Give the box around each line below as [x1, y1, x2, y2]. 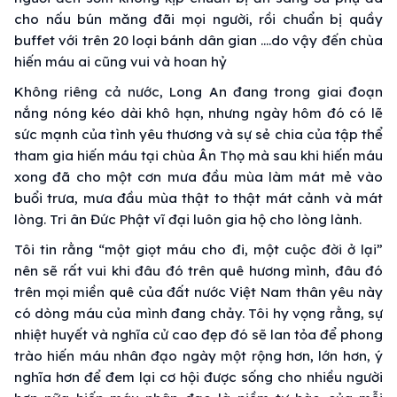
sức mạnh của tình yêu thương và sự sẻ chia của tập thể [14, 125, 383, 143]
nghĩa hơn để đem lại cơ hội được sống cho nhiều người [14, 368, 383, 385]
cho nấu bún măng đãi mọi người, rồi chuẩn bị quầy [14, 10, 383, 27]
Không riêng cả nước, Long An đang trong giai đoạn [14, 82, 383, 100]
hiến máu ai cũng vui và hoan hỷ [14, 52, 227, 70]
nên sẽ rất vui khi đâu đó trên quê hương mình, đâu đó [14, 261, 383, 279]
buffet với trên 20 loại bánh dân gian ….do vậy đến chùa [14, 31, 383, 49]
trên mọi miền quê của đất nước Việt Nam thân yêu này [14, 283, 383, 300]
